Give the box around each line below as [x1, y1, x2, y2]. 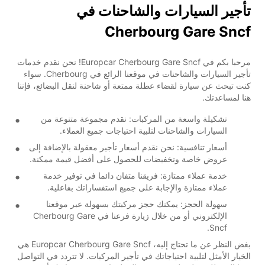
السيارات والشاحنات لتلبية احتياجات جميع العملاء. [60, 125, 227, 135]
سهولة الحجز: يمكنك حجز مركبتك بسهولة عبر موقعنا [46, 198, 227, 209]
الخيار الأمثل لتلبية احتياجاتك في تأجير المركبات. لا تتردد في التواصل [17, 250, 251, 261]
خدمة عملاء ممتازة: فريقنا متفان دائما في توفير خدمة [43, 170, 227, 180]
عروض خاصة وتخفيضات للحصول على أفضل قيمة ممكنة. [30, 153, 227, 164]
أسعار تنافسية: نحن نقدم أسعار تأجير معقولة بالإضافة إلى [29, 141, 227, 152]
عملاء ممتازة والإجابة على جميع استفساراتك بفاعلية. [47, 182, 227, 192]
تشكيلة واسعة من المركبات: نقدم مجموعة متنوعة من [41, 113, 227, 124]
